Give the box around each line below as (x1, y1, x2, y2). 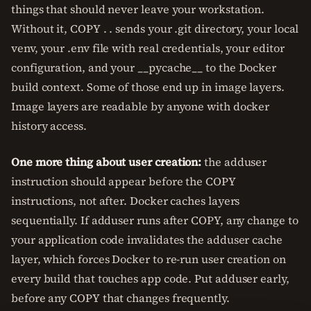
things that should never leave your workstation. (11, 1, 265, 17)
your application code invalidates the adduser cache (11, 232, 283, 247)
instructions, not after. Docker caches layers (11, 193, 240, 208)
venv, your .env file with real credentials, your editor (11, 40, 285, 56)
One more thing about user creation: (11, 154, 202, 169)
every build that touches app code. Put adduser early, (11, 271, 289, 286)
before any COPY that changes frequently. (11, 290, 230, 305)
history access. (11, 118, 87, 133)
